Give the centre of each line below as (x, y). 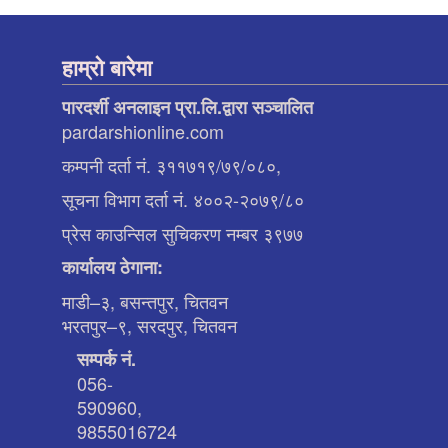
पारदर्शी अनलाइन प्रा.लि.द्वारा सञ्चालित (187, 106)
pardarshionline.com (143, 130)
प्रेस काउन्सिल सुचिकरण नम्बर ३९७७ (182, 232)
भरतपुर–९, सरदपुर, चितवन (149, 324)
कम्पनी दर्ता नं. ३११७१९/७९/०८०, (171, 164)
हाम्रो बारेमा (107, 66)
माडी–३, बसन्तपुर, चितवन (145, 300)
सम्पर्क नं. (106, 358)
